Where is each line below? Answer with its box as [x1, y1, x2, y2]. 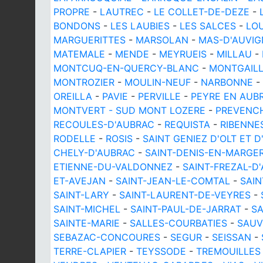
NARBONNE [201, 76, 253, 88]
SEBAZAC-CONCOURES [53, 231, 160, 243]
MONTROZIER [53, 76, 114, 88]
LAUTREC [100, 5, 144, 18]
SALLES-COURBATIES [130, 217, 227, 229]
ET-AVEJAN [53, 174, 106, 187]
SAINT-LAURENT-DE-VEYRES [119, 188, 251, 201]
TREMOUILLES [196, 245, 261, 257]
